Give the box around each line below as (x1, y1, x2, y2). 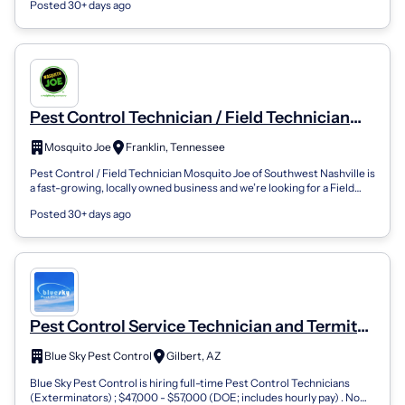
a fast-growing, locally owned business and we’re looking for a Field (30, 181, 354, 195)
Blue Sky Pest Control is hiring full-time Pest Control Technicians (30, 375, 351, 390)
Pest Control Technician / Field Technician (30, 108, 350, 128)
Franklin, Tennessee (126, 139, 225, 154)
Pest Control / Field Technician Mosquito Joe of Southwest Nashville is (30, 166, 375, 181)
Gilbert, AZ (166, 349, 221, 363)
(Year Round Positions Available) (30, 127, 278, 148)
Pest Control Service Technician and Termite (30, 316, 366, 337)
